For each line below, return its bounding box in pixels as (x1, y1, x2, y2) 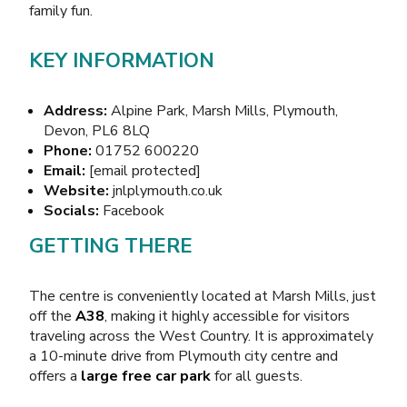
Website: (44, 180, 109, 201)
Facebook (99, 200, 164, 221)
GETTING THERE (29, 232, 193, 260)
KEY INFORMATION (29, 46, 214, 74)
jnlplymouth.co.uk (113, 180, 223, 201)
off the (29, 305, 75, 326)
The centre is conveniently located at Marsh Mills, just (29, 285, 376, 306)
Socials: (44, 200, 99, 221)
